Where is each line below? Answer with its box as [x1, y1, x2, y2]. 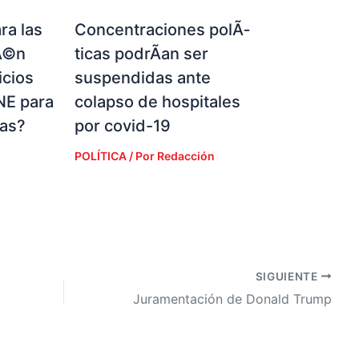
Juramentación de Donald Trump [133, 291, 332, 308]
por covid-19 [74, 115, 171, 135]
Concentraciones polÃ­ [74, 19, 250, 39]
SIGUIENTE [255, 269, 321, 283]
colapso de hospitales [74, 91, 240, 111]
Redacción [156, 148, 215, 163]
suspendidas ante [74, 67, 211, 87]
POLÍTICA [74, 148, 127, 163]
